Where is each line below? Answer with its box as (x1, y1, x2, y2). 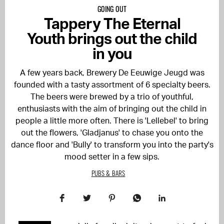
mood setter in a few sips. (64, 153, 159, 161)
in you (92, 47, 132, 62)
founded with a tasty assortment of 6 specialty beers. (13, 81, 210, 89)
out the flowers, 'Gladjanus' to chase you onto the (21, 129, 203, 137)
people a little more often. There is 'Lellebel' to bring (15, 117, 208, 125)
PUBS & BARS (91, 168, 125, 178)
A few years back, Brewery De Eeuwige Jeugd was (19, 69, 204, 77)
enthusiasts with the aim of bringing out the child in (17, 105, 206, 113)
